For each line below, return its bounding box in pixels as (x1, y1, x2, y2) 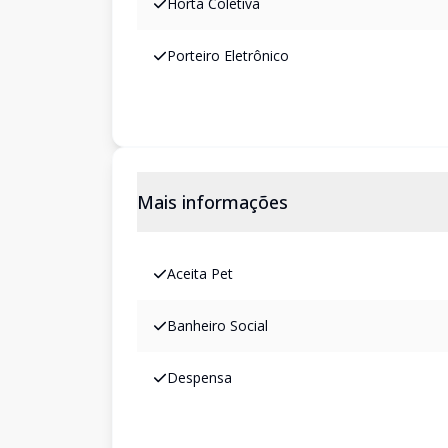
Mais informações (137, 190, 288, 214)
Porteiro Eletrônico (167, 46, 289, 65)
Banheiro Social (167, 316, 268, 335)
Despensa (167, 368, 232, 387)
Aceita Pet (167, 264, 233, 283)
